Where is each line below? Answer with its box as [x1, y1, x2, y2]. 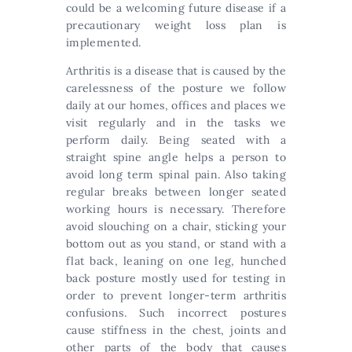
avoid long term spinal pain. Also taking [66, 167, 286, 181]
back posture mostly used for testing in [66, 271, 286, 285]
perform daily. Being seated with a [66, 133, 286, 147]
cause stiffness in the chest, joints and [66, 323, 286, 337]
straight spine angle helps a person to [66, 150, 286, 164]
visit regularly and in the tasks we [66, 115, 286, 130]
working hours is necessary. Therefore [66, 202, 286, 216]
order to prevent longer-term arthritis [66, 288, 286, 302]
